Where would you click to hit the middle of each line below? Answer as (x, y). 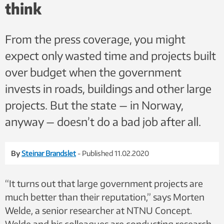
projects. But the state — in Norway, (94, 105)
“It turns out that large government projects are (104, 183)
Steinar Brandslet (49, 153)
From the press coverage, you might (95, 39)
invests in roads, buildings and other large (108, 88)
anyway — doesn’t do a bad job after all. (103, 121)
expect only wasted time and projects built (110, 55)
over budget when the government (93, 72)
